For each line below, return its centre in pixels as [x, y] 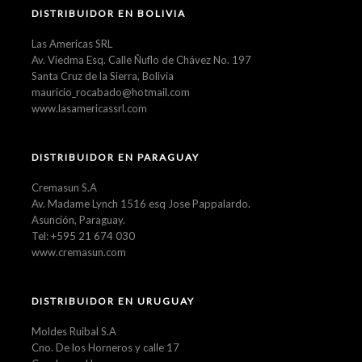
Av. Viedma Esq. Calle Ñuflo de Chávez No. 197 [141, 59]
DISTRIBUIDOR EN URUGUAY [113, 301]
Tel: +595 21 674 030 [83, 236]
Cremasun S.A [64, 187]
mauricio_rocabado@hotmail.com [111, 92]
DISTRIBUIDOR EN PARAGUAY [116, 157]
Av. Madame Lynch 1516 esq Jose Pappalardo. [141, 203]
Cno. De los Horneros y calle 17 [105, 347]
